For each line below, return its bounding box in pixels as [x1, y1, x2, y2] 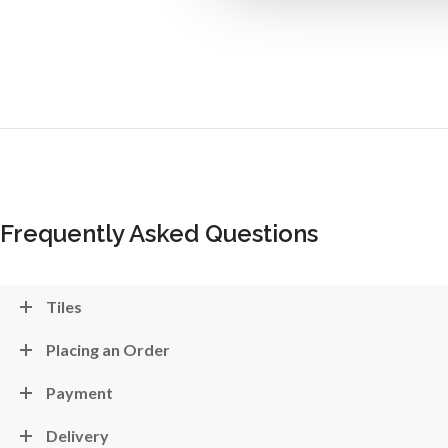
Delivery [46, 426, 109, 445]
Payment [46, 383, 113, 402]
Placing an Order [46, 340, 170, 359]
